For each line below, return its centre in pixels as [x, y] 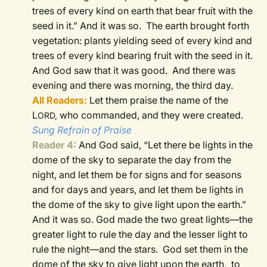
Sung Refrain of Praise [82, 130]
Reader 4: [55, 145]
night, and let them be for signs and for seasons [137, 175]
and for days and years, [85, 190]
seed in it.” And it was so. [88, 26]
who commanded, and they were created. [152, 115]
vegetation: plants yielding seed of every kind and [142, 41]
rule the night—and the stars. [97, 249]
